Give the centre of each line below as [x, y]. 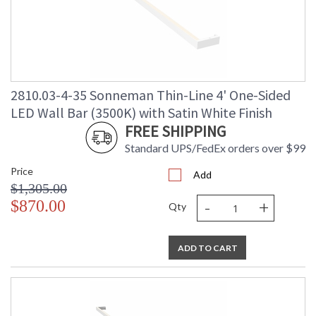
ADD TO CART [207, 248]
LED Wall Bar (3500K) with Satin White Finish [141, 113]
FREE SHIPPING [175, 132]
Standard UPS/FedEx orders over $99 [215, 148]
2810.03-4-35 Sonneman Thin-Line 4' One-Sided [151, 95]
